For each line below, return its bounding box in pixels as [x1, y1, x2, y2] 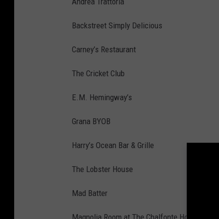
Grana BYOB [72, 116, 110, 126]
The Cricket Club [72, 68, 125, 78]
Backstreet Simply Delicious [72, 20, 162, 30]
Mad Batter [72, 188, 108, 198]
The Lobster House [72, 164, 133, 174]
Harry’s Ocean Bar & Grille [72, 140, 154, 150]
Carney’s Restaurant [72, 44, 136, 54]
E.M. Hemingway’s [72, 92, 132, 102]
